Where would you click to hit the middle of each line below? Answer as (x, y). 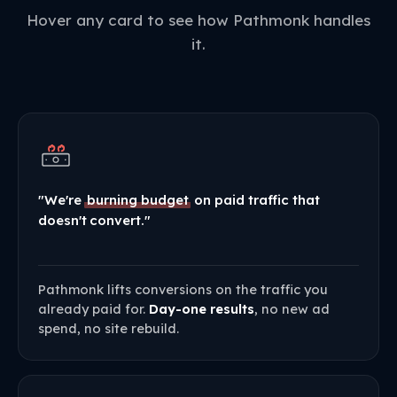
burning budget (138, 200)
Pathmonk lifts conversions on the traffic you (183, 289)
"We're (62, 200)
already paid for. (93, 308)
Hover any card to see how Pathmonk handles (198, 20)
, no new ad (292, 308)
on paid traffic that (255, 200)
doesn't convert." (94, 221)
